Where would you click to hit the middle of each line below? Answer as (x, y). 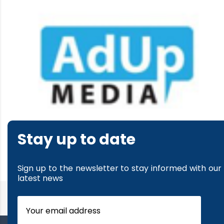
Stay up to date (76, 140)
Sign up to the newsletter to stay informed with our (119, 168)
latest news (40, 178)
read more (39, 150)
